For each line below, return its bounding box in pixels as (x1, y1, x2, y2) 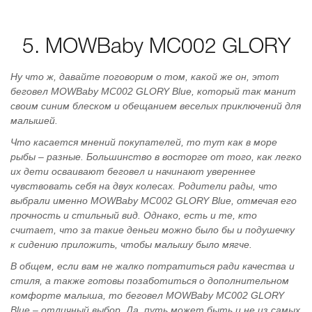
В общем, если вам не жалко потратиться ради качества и (10, 260, 295, 272)
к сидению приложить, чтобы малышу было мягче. (10, 239, 252, 250)
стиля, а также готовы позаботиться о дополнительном (10, 275, 289, 286)
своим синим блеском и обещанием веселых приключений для (10, 100, 301, 111)
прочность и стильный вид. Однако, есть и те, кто (10, 210, 257, 221)
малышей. (10, 115, 58, 126)
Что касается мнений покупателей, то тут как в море (10, 136, 277, 148)
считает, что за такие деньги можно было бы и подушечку (10, 224, 295, 235)
